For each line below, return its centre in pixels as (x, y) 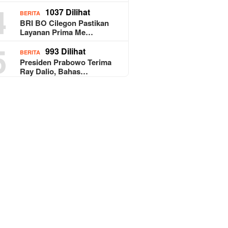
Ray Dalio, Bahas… (54, 71)
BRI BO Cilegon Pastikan (65, 23)
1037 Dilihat (68, 12)
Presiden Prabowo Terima (66, 62)
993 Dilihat (66, 51)
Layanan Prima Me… (57, 32)
